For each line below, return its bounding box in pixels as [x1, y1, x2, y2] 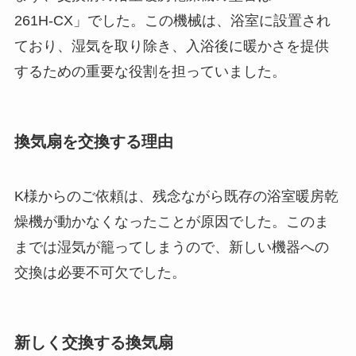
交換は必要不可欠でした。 [14, 265, 186, 281]
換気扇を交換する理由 [14, 132, 173, 150]
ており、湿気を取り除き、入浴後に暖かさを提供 [14, 37, 329, 54]
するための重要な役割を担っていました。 [14, 63, 286, 79]
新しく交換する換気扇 [14, 334, 173, 352]
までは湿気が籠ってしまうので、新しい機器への [14, 239, 329, 256]
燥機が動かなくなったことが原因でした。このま [14, 214, 329, 230]
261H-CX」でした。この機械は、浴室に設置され [14, 12, 331, 29]
